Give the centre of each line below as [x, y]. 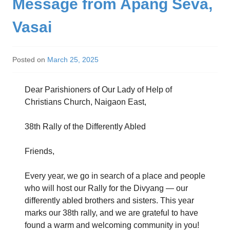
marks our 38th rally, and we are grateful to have [111, 213]
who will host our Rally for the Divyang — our [106, 188]
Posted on [30, 60]
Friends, [40, 151]
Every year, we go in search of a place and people [115, 176]
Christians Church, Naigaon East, [85, 102]
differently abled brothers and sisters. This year [109, 201]
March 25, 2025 [73, 60]
